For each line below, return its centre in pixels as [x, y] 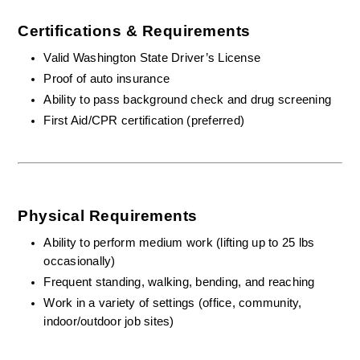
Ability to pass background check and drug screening [188, 100]
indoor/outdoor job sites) [109, 321]
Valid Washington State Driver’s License [152, 58]
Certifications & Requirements [134, 31]
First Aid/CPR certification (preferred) [144, 121]
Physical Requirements [108, 216]
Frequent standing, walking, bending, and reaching [179, 282]
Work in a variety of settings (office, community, [173, 303]
